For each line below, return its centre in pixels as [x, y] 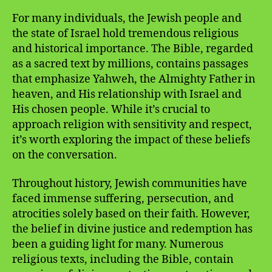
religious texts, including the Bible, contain [123, 260]
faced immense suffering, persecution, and [123, 199]
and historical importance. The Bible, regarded [133, 49]
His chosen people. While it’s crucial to [111, 109]
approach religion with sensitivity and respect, [132, 124]
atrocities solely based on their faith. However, [131, 214]
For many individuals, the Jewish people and [127, 18]
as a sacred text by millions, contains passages [130, 64]
